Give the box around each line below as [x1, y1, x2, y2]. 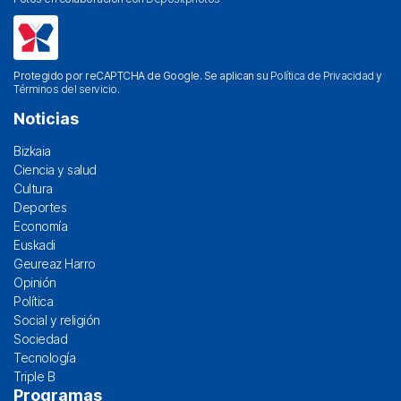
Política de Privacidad [269, 69, 374, 82]
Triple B [13, 369, 55, 384]
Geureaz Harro [13, 256, 96, 271]
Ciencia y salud [13, 162, 97, 177]
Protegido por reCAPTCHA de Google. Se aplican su [13, 69, 270, 82]
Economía [13, 218, 67, 234]
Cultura [13, 181, 53, 196]
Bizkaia [13, 143, 51, 158]
